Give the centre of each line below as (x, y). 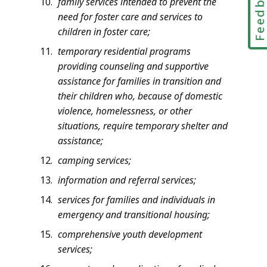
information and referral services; (127, 180)
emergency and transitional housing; (134, 215)
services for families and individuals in (136, 200)
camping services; (94, 161)
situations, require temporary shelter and (143, 126)
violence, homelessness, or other (125, 111)
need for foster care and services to (130, 17)
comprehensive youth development (130, 235)
